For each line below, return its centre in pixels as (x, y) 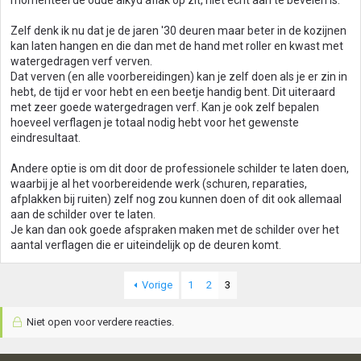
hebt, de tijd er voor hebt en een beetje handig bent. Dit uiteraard (173, 92)
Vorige (158, 285)
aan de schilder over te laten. (83, 214)
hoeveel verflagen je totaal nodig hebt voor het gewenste (155, 122)
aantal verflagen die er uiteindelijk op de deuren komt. (146, 245)
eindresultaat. (46, 138)
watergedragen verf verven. (81, 61)
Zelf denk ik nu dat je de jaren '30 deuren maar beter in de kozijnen (178, 31)
